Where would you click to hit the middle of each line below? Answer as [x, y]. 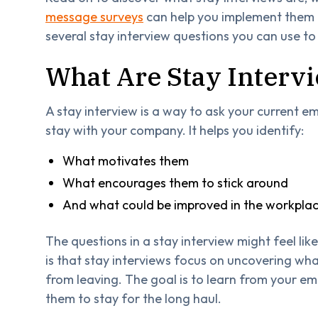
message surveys [94, 16]
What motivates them [126, 160]
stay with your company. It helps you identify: [175, 130]
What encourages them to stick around [175, 182]
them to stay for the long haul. [133, 298]
